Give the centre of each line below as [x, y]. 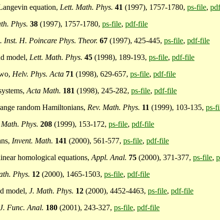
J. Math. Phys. [52, 191]
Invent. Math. [33, 141]
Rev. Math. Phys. [115, 108]
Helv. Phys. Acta [39, 74]
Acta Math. [45, 91]
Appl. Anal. [110, 158]
